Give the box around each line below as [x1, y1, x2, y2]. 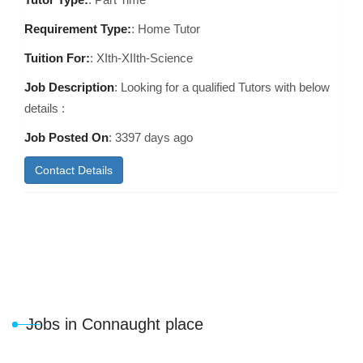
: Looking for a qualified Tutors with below [114, 80, 330, 94]
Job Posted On [24, 130, 109, 144]
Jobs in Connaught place [26, 315, 203, 333]
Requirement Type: [24, 22, 131, 36]
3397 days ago [115, 130, 193, 144]
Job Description [24, 80, 114, 94]
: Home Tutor [131, 22, 200, 36]
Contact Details [35, 164, 113, 177]
